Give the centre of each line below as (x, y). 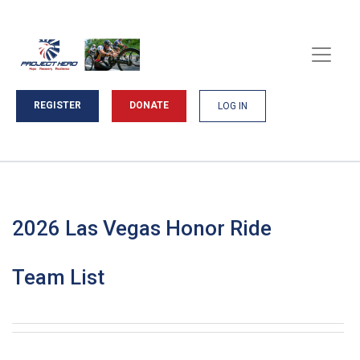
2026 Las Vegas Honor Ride (142, 228)
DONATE (149, 105)
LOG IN (233, 106)
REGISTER (57, 105)
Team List (58, 277)
